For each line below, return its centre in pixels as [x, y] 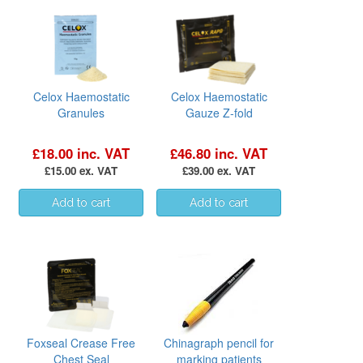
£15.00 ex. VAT [81, 170]
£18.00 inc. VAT [81, 153]
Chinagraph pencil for [219, 342]
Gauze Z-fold [219, 112]
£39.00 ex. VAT [219, 170]
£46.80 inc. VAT [219, 153]
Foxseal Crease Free [81, 342]
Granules [81, 112]
